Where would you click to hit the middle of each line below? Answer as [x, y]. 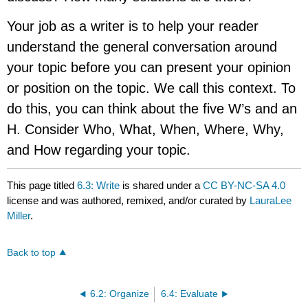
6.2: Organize [119, 294]
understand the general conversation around [142, 46]
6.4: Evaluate [190, 294]
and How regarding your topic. [99, 150]
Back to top [32, 253]
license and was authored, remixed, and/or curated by [129, 201]
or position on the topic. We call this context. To [152, 88]
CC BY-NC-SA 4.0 [244, 186]
